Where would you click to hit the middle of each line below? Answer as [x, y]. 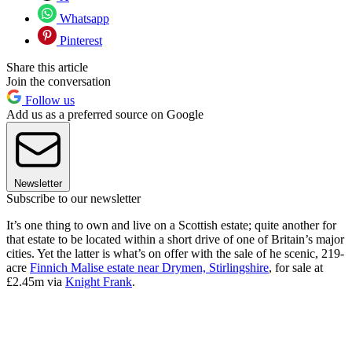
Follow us [48, 101]
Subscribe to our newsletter [73, 199]
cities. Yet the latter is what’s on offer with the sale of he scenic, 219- [175, 254]
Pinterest [79, 41]
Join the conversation [59, 82]
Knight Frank [99, 282]
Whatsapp [83, 19]
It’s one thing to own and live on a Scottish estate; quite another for [171, 225]
